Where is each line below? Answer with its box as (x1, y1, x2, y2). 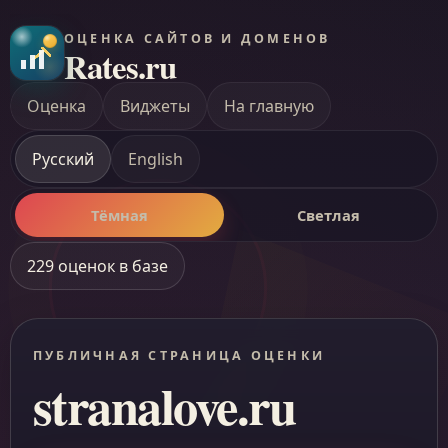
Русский (32, 148, 94, 170)
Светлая (297, 205, 360, 225)
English (128, 148, 183, 170)
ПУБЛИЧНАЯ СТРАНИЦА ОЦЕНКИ (33, 347, 326, 364)
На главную (224, 95, 314, 117)
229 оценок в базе (27, 255, 168, 277)
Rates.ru (64, 42, 177, 90)
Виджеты (120, 95, 190, 117)
